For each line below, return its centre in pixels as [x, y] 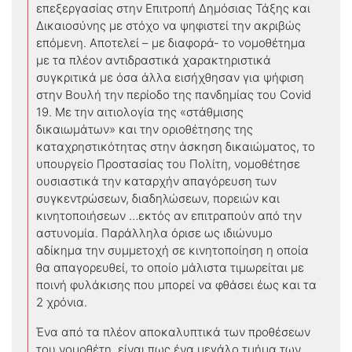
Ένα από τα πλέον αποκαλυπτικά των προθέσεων [173, 332]
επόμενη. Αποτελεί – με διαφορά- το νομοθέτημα [171, 42]
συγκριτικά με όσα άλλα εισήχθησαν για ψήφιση [170, 77]
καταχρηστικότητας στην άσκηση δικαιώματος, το [176, 146]
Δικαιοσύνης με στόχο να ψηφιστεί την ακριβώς [169, 25]
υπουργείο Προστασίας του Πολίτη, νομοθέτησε [168, 163]
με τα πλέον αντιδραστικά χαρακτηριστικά [154, 60]
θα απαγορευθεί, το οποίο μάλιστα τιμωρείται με [170, 267]
